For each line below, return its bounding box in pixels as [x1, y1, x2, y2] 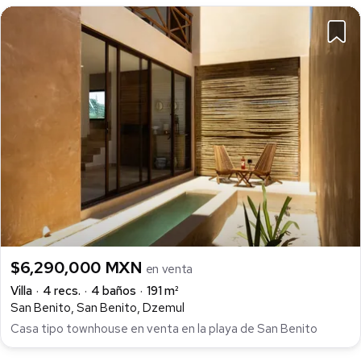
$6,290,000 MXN [10, 256, 146, 278]
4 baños [91, 282, 136, 299]
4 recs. [43, 282, 81, 299]
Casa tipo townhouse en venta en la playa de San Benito [10, 321, 317, 338]
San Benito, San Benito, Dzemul [10, 299, 185, 316]
